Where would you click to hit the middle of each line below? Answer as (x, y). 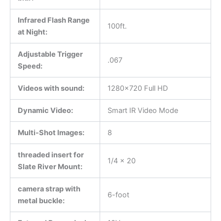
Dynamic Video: (45, 110)
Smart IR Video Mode (143, 110)
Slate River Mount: (50, 166)
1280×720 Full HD (137, 88)
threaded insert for (51, 155)
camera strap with (49, 189)
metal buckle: (41, 201)
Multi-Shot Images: (51, 132)
